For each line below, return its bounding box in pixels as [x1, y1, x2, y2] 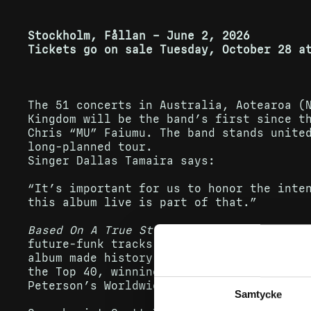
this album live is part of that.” [28, 196, 257, 209]
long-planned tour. [28, 140, 153, 153]
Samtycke [235, 287, 282, 300]
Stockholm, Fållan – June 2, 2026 [28, 29, 250, 42]
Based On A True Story [28, 224, 174, 237]
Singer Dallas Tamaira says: [28, 154, 215, 167]
